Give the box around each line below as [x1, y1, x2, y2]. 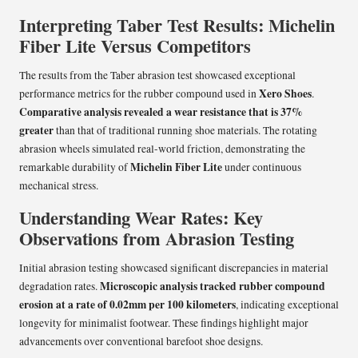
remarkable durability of [19, 160, 130, 175]
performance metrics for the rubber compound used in [19, 86, 259, 101]
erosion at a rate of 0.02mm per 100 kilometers [19, 296, 236, 313]
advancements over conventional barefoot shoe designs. [19, 334, 263, 349]
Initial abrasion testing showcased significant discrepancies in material [19, 261, 328, 276]
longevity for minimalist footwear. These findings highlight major [19, 316, 308, 331]
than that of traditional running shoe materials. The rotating [54, 123, 317, 138]
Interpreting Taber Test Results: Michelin [19, 12, 335, 39]
